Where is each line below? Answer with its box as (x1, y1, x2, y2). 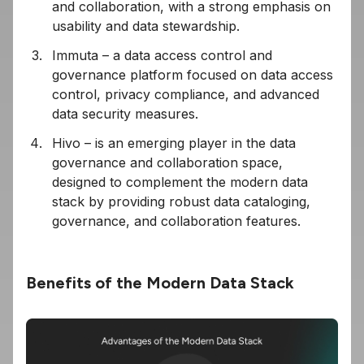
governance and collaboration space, (52, 154, 283, 171)
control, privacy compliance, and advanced (52, 86, 319, 103)
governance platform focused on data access (52, 67, 333, 84)
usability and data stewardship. (52, 18, 240, 35)
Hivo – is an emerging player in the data (52, 135, 296, 152)
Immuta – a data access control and (52, 47, 272, 64)
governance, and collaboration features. (52, 213, 305, 230)
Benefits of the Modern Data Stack (26, 273, 294, 293)
